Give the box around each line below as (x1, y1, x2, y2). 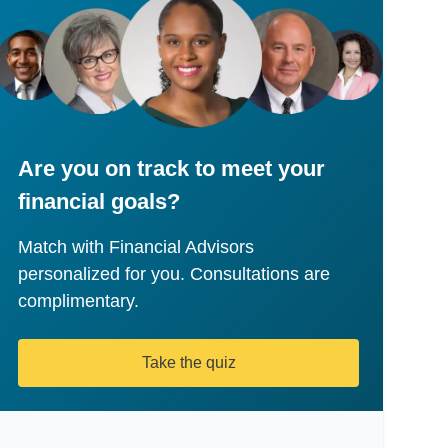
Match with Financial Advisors (18, 237, 255, 258)
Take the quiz (141, 354, 236, 372)
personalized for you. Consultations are (18, 264, 331, 285)
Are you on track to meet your (18, 156, 326, 182)
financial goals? (18, 189, 181, 215)
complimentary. (18, 291, 140, 312)
